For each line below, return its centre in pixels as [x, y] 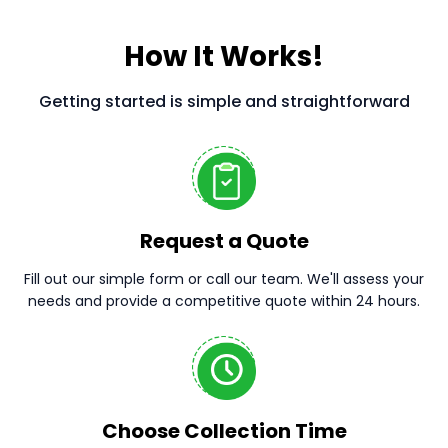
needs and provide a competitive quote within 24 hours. [224, 301]
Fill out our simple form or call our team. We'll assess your [224, 279]
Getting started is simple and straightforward [224, 101]
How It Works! [224, 56]
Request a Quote [224, 241]
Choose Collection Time [224, 431]
